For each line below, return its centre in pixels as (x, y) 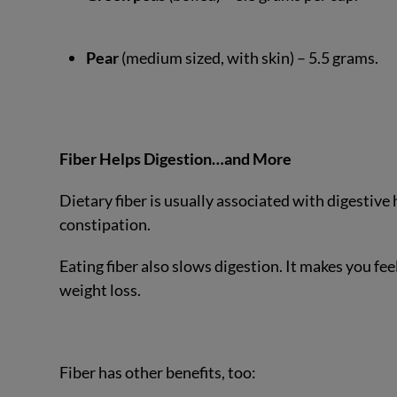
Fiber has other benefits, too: (158, 373)
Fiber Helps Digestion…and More (176, 159)
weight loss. (102, 289)
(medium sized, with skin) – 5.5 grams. (249, 57)
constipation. (107, 224)
